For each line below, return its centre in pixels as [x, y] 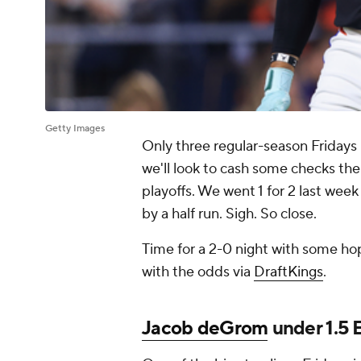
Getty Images [75, 129]
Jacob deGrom [205, 329]
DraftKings [288, 272]
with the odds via [198, 272]
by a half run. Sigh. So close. [231, 214]
